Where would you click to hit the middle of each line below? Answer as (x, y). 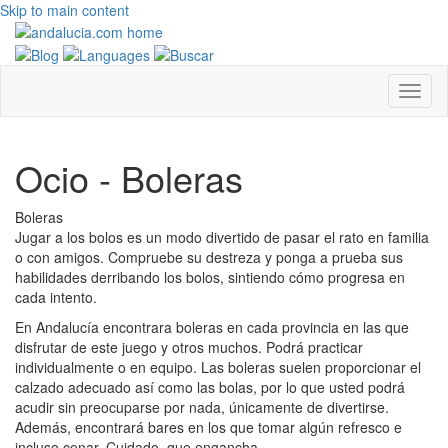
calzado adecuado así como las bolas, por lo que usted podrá (210, 386)
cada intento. (56, 296)
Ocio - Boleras (129, 177)
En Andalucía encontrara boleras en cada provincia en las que (212, 326)
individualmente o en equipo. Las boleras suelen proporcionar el (218, 366)
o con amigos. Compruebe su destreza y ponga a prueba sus (209, 256)
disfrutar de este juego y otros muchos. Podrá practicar (189, 346)
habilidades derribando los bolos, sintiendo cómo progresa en (210, 276)
